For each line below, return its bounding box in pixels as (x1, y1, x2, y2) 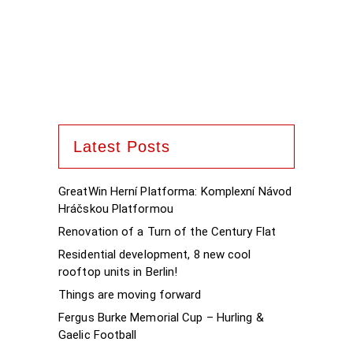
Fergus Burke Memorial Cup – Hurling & (58, 310, 264, 325)
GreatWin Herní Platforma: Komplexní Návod (58, 184, 292, 199)
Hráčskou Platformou (58, 202, 173, 216)
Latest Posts (73, 138, 170, 155)
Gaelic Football (58, 328, 137, 342)
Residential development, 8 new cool (58, 247, 251, 262)
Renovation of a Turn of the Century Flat (58, 225, 276, 239)
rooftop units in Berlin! (58, 265, 178, 279)
